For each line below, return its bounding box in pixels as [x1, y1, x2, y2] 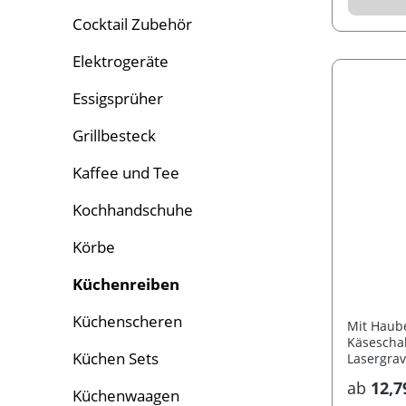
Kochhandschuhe [72, 199, 193, 221]
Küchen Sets [72, 348, 159, 370]
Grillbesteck [72, 125, 156, 147]
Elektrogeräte [72, 51, 169, 72]
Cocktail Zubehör [72, 14, 192, 35]
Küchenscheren [72, 311, 182, 333]
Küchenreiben [72, 274, 179, 295]
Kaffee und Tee [72, 162, 179, 184]
